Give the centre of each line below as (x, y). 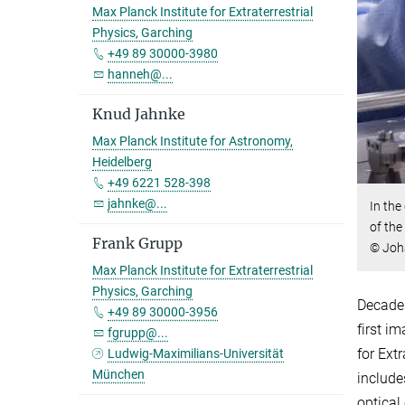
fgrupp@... (138, 333)
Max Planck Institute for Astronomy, (193, 141)
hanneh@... (140, 74)
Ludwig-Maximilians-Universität (196, 353)
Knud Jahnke (139, 114)
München (118, 374)
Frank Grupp (137, 243)
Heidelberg (122, 162)
